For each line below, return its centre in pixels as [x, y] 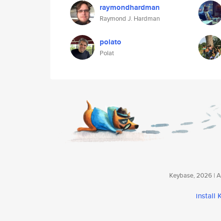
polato [110, 42]
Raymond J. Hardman [130, 18]
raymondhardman [130, 7]
